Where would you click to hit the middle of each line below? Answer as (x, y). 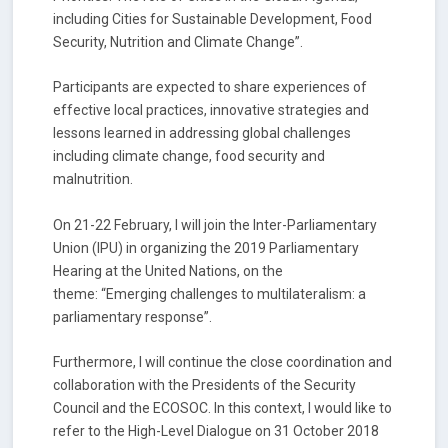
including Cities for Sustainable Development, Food (213, 18)
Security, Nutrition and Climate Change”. (178, 41)
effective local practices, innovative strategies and (211, 110)
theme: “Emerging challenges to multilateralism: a (210, 293)
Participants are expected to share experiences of (210, 87)
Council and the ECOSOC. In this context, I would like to (223, 408)
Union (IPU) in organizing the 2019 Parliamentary (206, 247)
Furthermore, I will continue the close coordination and (223, 362)
